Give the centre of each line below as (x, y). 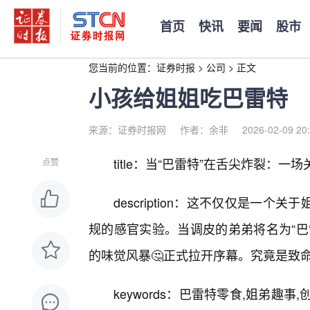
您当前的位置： (122, 67)
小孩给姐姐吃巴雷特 (188, 98)
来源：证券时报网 (127, 129)
